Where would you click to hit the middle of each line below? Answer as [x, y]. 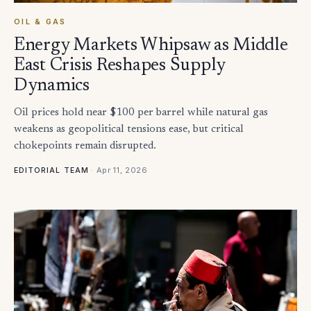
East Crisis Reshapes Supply [119, 66]
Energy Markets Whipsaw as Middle [151, 46]
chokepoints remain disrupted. [85, 146]
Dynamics [52, 86]
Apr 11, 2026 [122, 170]
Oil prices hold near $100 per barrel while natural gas [141, 113]
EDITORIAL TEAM [51, 171]
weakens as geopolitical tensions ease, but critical [129, 130]
